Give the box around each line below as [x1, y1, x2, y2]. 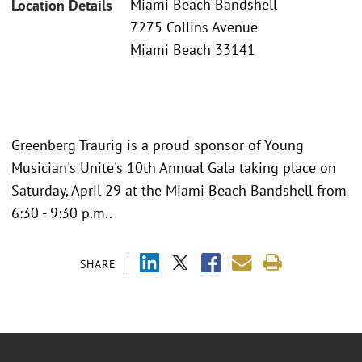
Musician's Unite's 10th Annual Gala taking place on [11, 158, 336, 177]
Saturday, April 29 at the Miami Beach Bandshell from [11, 180, 347, 200]
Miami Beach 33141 [130, 40, 255, 60]
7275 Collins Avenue [130, 18, 258, 37]
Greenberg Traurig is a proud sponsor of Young [11, 135, 304, 154]
